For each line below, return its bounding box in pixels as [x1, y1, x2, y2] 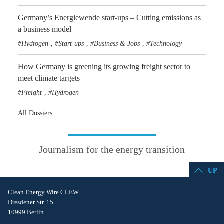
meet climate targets [18, 73, 80, 82]
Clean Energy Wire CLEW [8, 188, 79, 196]
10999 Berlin [8, 208, 44, 216]
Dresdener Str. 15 [8, 198, 53, 206]
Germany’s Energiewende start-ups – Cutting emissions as [18, 13, 201, 22]
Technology [150, 39, 182, 47]
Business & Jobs [94, 39, 140, 47]
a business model [18, 24, 71, 33]
